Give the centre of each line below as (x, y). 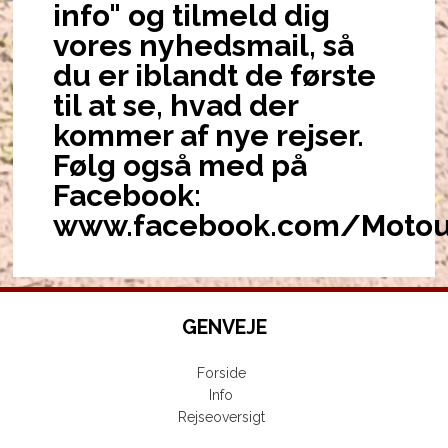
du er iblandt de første (214, 75)
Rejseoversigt (221, 417)
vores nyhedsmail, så (203, 45)
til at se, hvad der (175, 105)
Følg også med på (180, 165)
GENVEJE (224, 328)
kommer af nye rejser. (208, 135)
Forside (221, 373)
